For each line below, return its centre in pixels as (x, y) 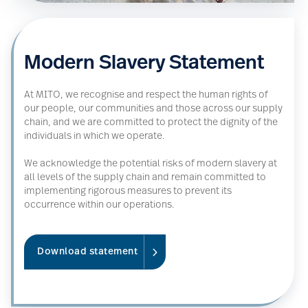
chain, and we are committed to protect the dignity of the (151, 122)
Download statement (87, 252)
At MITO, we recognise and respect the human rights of (146, 95)
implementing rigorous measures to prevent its (128, 191)
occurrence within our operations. (99, 205)
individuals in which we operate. (96, 136)
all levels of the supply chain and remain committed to (145, 177)
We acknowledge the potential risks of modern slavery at (151, 164)
